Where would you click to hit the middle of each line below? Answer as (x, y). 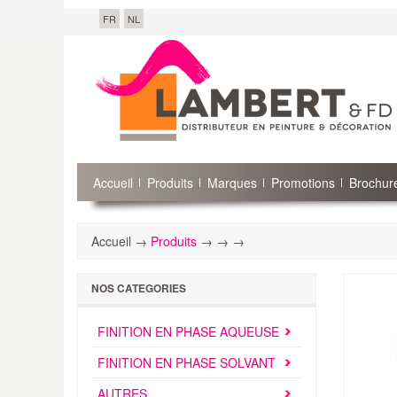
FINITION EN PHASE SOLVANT (187, 362)
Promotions (303, 183)
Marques (232, 183)
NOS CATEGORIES (139, 288)
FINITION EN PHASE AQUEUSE (188, 331)
